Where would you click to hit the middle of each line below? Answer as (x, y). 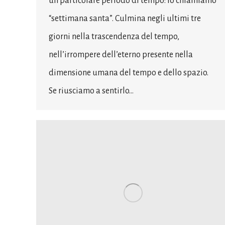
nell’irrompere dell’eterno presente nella (121, 55)
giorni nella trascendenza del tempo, (114, 37)
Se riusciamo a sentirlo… (91, 91)
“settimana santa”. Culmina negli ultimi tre (125, 19)
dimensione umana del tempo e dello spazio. (129, 73)
